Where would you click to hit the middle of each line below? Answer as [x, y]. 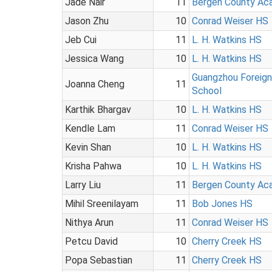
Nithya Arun [89, 222]
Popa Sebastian [99, 260]
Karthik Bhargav [98, 109]
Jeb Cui [81, 39]
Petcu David [91, 241]
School [207, 90]
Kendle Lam [90, 128]
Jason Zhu [87, 21]
